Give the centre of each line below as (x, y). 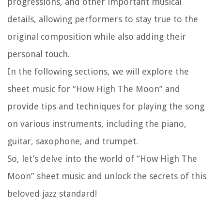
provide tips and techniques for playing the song (106, 107)
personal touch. (39, 54)
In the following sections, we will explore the (98, 72)
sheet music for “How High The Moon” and (94, 89)
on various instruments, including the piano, (97, 124)
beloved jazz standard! (52, 194)
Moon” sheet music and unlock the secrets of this (107, 176)
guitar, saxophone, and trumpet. (73, 141)
